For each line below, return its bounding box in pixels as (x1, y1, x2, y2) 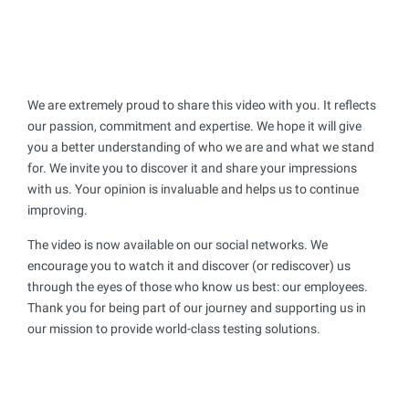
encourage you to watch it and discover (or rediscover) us (27, 257, 351, 273)
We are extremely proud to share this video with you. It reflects (27, 97, 376, 112)
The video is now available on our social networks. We (27, 236, 328, 252)
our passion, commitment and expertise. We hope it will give (27, 118, 362, 133)
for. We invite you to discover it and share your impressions (27, 160, 357, 175)
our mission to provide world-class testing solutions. (27, 320, 320, 336)
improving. (27, 202, 88, 217)
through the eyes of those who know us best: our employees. (27, 278, 368, 294)
